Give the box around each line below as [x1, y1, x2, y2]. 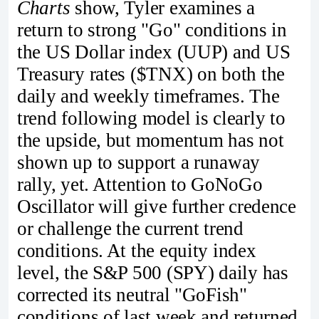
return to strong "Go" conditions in [17, 19, 287, 41]
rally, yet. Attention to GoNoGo [17, 174, 263, 196]
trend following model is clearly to [17, 108, 286, 130]
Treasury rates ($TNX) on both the [17, 63, 286, 85]
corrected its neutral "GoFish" [17, 284, 247, 306]
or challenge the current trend [17, 218, 244, 240]
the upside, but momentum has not [17, 130, 284, 152]
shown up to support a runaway [17, 152, 261, 174]
